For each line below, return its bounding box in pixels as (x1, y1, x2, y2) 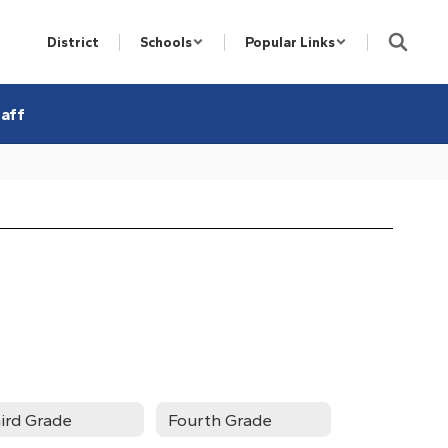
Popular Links (245, 33, 335, 51)
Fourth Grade (167, 409, 272, 430)
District (47, 33, 99, 51)
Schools (140, 33, 192, 51)
